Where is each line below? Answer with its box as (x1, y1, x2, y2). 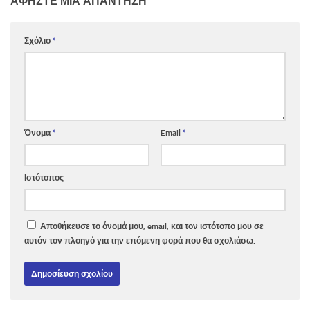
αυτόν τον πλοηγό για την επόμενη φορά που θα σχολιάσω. (24, 235, 255, 246)
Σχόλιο (24, 35, 53, 46)
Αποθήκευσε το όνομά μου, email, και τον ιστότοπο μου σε (40, 221, 264, 232)
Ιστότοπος (24, 172, 64, 183)
